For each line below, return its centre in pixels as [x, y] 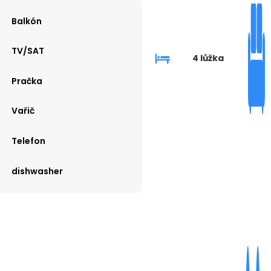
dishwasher [37, 171]
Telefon [28, 141]
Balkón [26, 21]
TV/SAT [28, 51]
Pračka [27, 81]
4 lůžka [208, 58]
